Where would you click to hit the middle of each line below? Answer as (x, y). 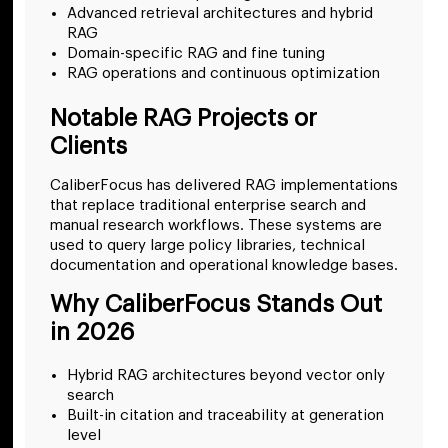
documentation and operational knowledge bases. (224, 265)
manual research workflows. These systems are (216, 225)
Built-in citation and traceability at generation (225, 416)
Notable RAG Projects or (183, 117)
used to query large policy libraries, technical (207, 245)
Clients (88, 145)
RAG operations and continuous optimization (223, 73)
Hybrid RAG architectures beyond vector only (226, 376)
